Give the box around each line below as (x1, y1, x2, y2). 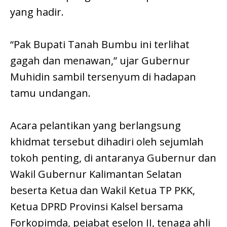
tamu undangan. (10, 86, 91, 100)
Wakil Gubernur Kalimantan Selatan (10, 167, 182, 181)
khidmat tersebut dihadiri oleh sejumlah (10, 135, 204, 149)
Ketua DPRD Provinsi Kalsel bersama (10, 200, 183, 214)
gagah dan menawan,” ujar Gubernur (10, 54, 190, 68)
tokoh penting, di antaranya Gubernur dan (10, 151, 216, 165)
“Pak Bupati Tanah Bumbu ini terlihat (10, 37, 190, 52)
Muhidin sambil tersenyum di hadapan (10, 70, 196, 84)
